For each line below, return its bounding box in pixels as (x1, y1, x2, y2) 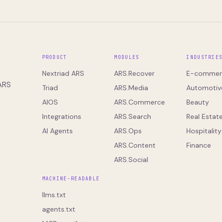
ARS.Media (114, 83, 149, 92)
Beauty (186, 98, 210, 107)
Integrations (42, 112, 81, 121)
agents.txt (42, 205, 75, 214)
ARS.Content (114, 141, 156, 150)
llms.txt (42, 190, 66, 199)
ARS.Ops (114, 126, 142, 135)
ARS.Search (114, 112, 152, 121)
